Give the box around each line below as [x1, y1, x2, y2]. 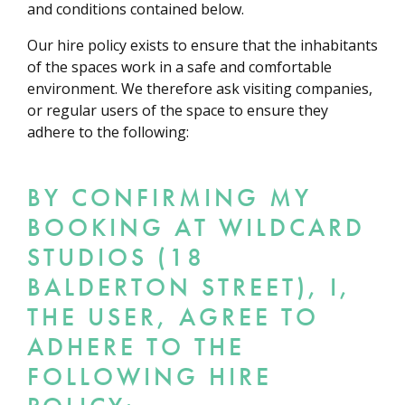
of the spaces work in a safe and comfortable [27, 57, 332, 78]
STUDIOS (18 [27, 240, 205, 273]
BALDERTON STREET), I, [27, 270, 352, 303]
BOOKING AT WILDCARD [27, 211, 365, 243]
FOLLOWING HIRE [27, 360, 272, 392]
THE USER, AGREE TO [27, 300, 319, 333]
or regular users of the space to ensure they [27, 100, 328, 121]
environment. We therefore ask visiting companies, [27, 79, 372, 99]
